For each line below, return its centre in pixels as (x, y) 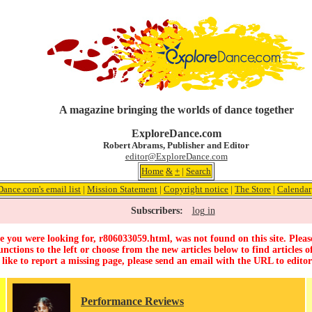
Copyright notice (196, 189)
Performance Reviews (132, 302)
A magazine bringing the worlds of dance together (176, 110)
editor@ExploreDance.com (176, 156)
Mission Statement (122, 189)
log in (203, 211)
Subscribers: (157, 211)
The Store (253, 189)
